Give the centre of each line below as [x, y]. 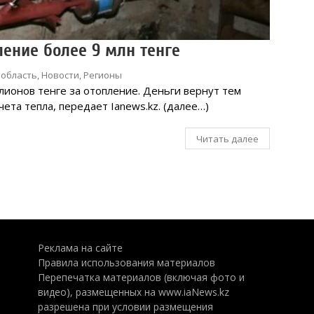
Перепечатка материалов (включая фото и [141, 277]
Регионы [103, 75]
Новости [60, 75]
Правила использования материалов [126, 262]
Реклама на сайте [80, 247]
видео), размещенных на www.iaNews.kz [133, 292]
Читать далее [227, 138]
